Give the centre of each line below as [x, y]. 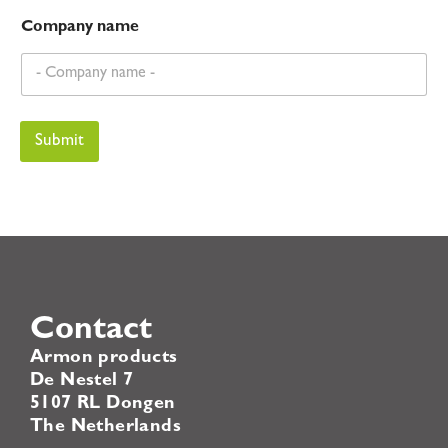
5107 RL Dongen [103, 404]
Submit [59, 141]
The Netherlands [105, 427]
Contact [91, 331]
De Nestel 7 [82, 381]
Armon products [104, 358]
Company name [80, 27]
